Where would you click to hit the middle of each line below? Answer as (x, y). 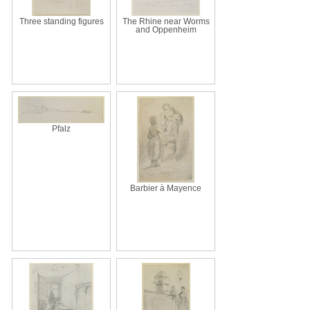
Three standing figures (61, 21)
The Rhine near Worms (166, 21)
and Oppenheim (166, 29)
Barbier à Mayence (166, 188)
